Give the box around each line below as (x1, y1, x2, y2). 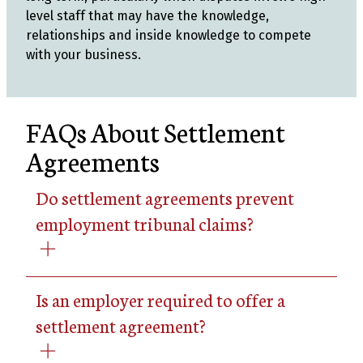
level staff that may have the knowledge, (26, 8, 269, 23)
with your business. (26, 47, 141, 62)
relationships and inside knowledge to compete (26, 28, 311, 43)
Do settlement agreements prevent (36, 185, 294, 210)
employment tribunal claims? (36, 211, 254, 236)
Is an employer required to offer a (36, 287, 285, 312)
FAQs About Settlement (26, 113, 285, 150)
